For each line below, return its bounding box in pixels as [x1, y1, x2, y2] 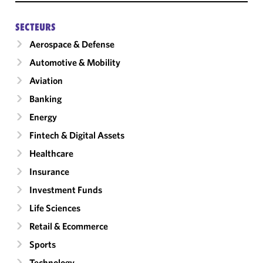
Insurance [29, 166, 69, 177]
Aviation [29, 75, 63, 86]
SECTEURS [15, 21, 56, 33]
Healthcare [29, 147, 73, 159]
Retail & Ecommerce [29, 220, 108, 232]
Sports [29, 238, 56, 250]
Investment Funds [29, 184, 102, 195]
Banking [29, 93, 62, 104]
